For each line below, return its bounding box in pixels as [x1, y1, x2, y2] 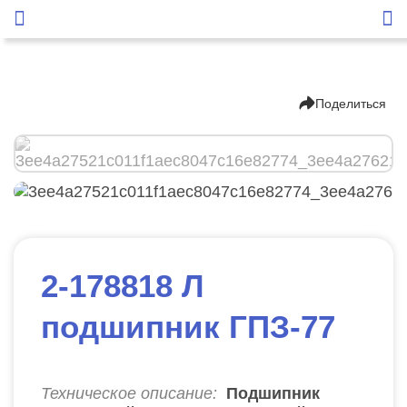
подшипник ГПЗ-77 [41, 309, 335, 344]
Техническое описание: [41, 383, 217, 402]
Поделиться [315, 96, 386, 111]
